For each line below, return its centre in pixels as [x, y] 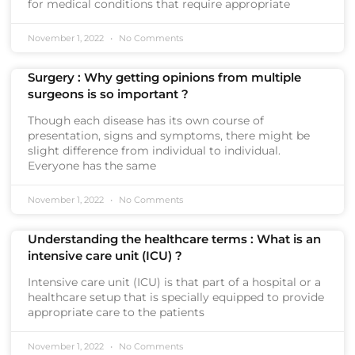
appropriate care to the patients [116, 312]
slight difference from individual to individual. [154, 151]
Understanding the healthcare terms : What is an [174, 239]
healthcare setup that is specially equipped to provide [176, 297]
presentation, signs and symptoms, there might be [169, 136]
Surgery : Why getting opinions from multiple [164, 77]
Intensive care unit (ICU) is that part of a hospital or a [174, 282]
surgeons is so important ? [108, 94]
